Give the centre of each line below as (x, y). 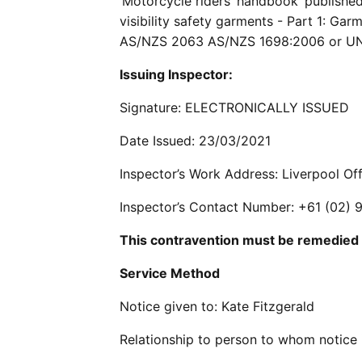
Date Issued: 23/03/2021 (195, 141)
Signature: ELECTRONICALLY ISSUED (234, 107)
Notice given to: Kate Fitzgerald (217, 306)
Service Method (170, 273)
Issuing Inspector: (176, 74)
